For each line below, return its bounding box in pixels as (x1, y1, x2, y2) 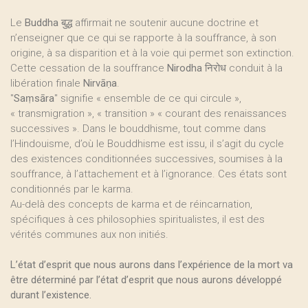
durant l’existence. (10, 289, 91, 301)
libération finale (10, 77, 83, 89)
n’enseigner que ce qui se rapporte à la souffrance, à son (10, 32, 276, 44)
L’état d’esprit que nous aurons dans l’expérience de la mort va (10, 258, 293, 271)
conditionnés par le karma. (10, 183, 133, 195)
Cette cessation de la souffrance (10, 62, 167, 74)
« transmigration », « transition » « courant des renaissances (10, 107, 287, 120)
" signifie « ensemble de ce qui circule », (54, 92, 241, 104)
